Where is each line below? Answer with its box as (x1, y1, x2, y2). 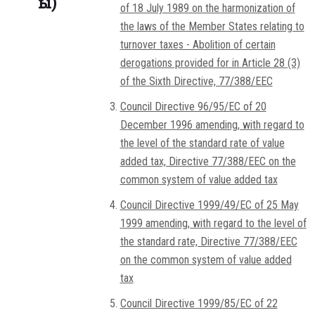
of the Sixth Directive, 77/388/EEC (120, 75, 273, 89)
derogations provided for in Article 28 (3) (120, 56, 300, 70)
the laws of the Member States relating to (120, 20, 304, 34)
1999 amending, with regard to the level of (120, 217, 307, 231)
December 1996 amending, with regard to (120, 118, 304, 132)
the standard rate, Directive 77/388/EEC (120, 235, 297, 249)
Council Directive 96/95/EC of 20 (120, 100, 266, 114)
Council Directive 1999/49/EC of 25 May (120, 198, 299, 212)
